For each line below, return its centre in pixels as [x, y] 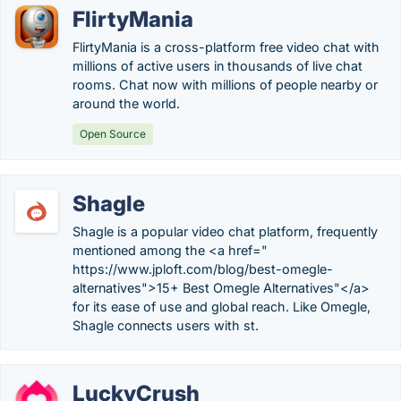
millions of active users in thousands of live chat [218, 66]
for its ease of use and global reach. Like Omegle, [222, 307]
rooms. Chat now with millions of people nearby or [225, 85]
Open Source [113, 134]
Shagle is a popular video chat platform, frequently [225, 231]
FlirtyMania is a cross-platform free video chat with [226, 47]
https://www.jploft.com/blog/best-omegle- [203, 269]
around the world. [126, 103]
